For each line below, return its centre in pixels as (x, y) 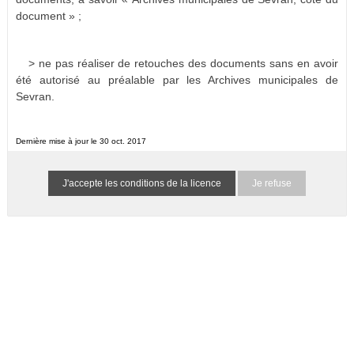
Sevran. (35, 96)
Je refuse (272, 183)
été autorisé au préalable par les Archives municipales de (177, 80)
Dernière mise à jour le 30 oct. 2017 (81, 141)
